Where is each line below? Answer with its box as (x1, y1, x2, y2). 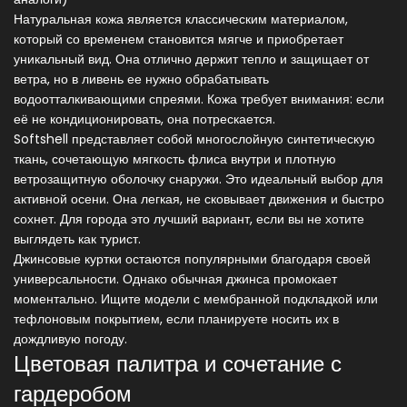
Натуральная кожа (14, 10, 124, 29)
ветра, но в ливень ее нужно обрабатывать (14, 70, 269, 89)
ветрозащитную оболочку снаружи (14, 170, 219, 189)
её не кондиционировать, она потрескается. (14, 110, 275, 129)
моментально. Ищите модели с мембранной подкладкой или (14, 290, 378, 309)
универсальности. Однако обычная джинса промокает (14, 270, 337, 289)
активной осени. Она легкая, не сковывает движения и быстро (14, 190, 384, 209)
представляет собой (68, 130, 196, 149)
